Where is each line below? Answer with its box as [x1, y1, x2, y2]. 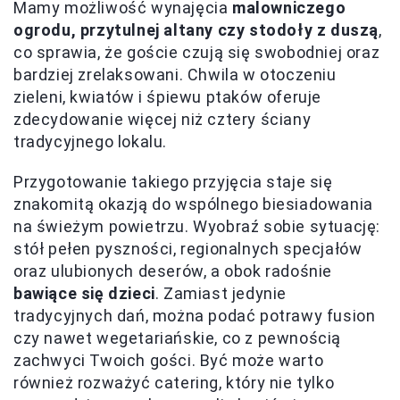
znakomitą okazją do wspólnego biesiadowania [13, 195, 373, 214]
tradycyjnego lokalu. [13, 132, 168, 152]
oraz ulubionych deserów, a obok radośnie [13, 262, 333, 281]
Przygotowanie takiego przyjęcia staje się [13, 172, 333, 192]
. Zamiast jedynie [154, 284, 287, 304]
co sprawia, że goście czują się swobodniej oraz [13, 43, 380, 62]
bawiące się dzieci [13, 284, 155, 304]
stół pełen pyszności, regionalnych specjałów [13, 239, 362, 259]
